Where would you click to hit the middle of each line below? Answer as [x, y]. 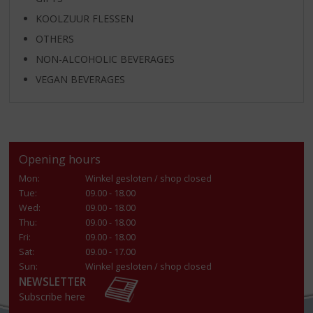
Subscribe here [52, 296]
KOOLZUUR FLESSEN [84, 19]
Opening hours [60, 159]
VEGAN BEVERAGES [80, 80]
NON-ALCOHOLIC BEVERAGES [105, 59]
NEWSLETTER [53, 282]
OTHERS [54, 39]
